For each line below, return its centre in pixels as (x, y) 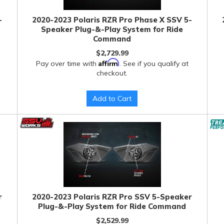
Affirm (109, 62)
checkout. (112, 73)
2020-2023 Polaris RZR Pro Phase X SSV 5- (112, 20)
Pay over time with (67, 63)
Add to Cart (112, 98)
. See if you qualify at (154, 63)
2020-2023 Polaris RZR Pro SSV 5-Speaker (112, 197)
